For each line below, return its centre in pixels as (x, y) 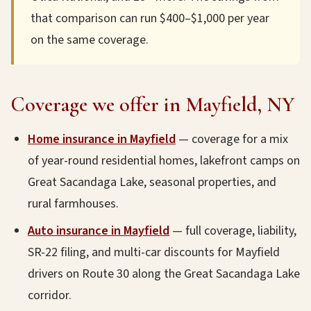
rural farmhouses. (73, 204)
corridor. (50, 295)
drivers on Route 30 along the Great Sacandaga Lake (164, 274)
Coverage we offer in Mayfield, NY (153, 104)
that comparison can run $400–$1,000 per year (150, 18)
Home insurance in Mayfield (102, 139)
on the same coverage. (90, 40)
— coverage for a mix (232, 139)
